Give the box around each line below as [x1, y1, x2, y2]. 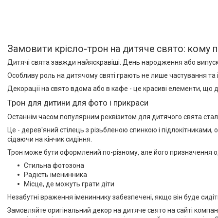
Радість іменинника [24, 171, 87, 179]
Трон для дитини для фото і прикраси [7, 98, 148, 108]
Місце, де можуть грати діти [24, 180, 114, 188]
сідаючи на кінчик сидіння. [7, 135, 92, 144]
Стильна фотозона [24, 162, 84, 170]
